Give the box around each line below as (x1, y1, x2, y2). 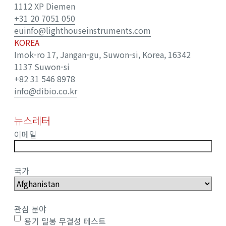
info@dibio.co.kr (14, 85, 77, 97)
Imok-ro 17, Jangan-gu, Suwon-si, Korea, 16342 (14, 48, 191, 61)
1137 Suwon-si (14, 61, 70, 73)
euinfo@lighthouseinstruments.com (14, 24, 151, 37)
